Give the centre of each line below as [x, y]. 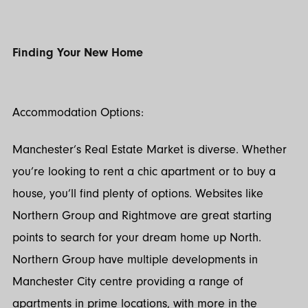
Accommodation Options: [78, 112]
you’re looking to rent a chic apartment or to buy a [144, 172]
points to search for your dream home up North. [137, 238]
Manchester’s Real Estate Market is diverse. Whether [150, 150]
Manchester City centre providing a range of [128, 282]
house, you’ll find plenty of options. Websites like [138, 194]
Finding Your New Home [78, 53]
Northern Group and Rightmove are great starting [142, 216]
